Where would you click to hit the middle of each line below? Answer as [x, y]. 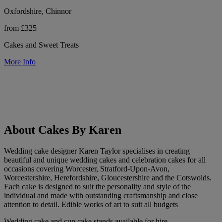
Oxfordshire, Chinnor [38, 11]
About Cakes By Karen [63, 130]
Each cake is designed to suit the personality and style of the [97, 187]
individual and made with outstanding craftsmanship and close [101, 196]
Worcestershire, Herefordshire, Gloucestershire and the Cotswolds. [108, 178]
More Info [20, 61]
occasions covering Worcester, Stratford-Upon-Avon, [87, 169]
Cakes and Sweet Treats [41, 45]
